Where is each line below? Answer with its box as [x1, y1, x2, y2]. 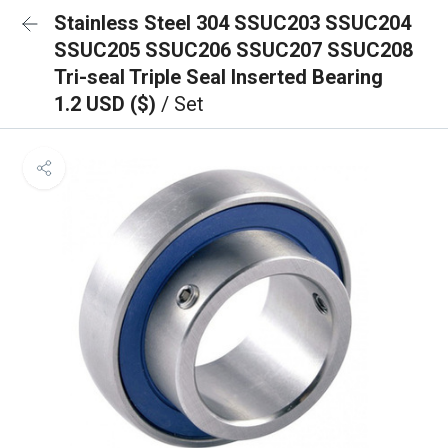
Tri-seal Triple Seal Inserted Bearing [54, 65, 383, 89]
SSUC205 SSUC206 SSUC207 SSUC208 [54, 38, 413, 62]
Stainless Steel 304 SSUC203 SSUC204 [54, 11, 411, 35]
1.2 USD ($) [54, 92, 161, 116]
